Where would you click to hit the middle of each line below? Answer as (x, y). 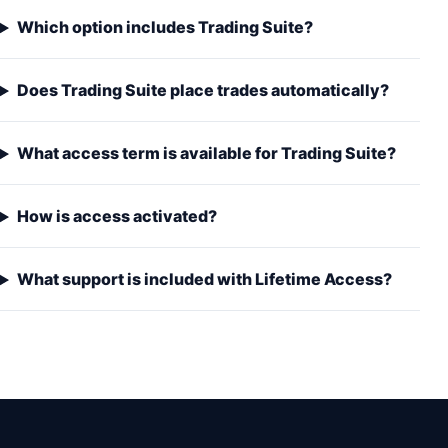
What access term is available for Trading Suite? (206, 153)
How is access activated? (116, 216)
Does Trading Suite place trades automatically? (202, 90)
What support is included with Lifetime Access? (204, 279)
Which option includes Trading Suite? (164, 27)
